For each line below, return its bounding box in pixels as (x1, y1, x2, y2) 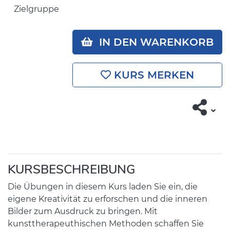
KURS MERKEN (111, 69, 194, 81)
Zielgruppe (14, 4, 59, 14)
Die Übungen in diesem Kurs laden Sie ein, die (8, 182, 198, 191)
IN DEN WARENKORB (93, 36, 214, 48)
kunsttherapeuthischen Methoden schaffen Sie (8, 219, 204, 228)
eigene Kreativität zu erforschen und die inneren (8, 194, 207, 204)
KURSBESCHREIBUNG (8, 161, 135, 178)
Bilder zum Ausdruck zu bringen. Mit (8, 206, 158, 216)
